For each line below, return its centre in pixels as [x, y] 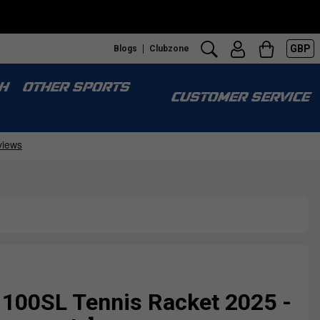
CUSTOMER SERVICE [239, 98]
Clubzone [169, 48]
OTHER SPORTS [75, 88]
